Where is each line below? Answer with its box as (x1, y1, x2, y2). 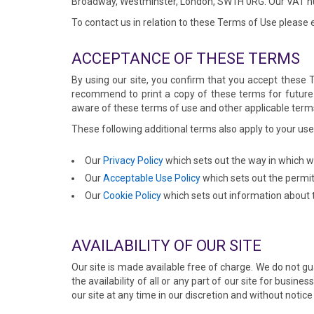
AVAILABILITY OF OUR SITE (71, 237, 261, 254)
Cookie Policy (103, 190, 161, 201)
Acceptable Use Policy (103, 172, 200, 184)
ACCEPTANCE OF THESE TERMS (71, 50, 300, 67)
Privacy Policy (103, 155, 163, 166)
